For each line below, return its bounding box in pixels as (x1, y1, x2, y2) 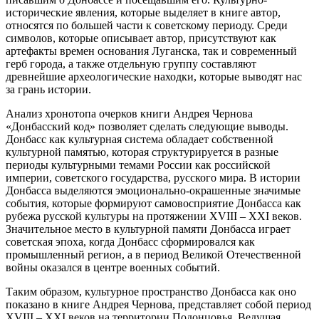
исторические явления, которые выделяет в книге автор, (6, 6, 281, 19)
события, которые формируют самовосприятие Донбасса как (6, 197, 301, 210)
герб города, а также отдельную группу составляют (6, 58, 256, 70)
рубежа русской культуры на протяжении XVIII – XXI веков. (6, 210, 302, 223)
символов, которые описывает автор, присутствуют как (6, 32, 276, 45)
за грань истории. (6, 83, 91, 96)
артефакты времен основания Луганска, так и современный (6, 45, 297, 58)
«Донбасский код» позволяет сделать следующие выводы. (6, 120, 288, 133)
